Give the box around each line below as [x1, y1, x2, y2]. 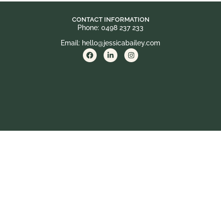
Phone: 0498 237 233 [77, 24, 144, 32]
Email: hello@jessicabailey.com [61, 39, 160, 47]
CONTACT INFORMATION [72, 16, 149, 24]
